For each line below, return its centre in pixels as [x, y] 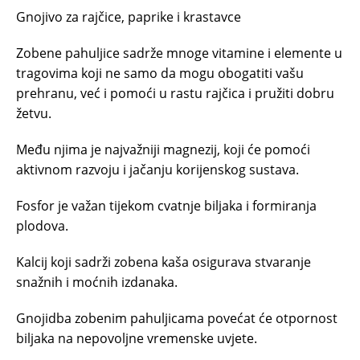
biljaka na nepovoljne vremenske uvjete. [137, 338]
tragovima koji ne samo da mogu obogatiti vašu [160, 73]
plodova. [42, 225]
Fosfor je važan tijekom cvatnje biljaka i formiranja [166, 205]
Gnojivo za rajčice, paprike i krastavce [129, 16]
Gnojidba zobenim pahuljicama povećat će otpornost [177, 318]
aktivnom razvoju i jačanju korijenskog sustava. [157, 169]
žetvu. [34, 113]
